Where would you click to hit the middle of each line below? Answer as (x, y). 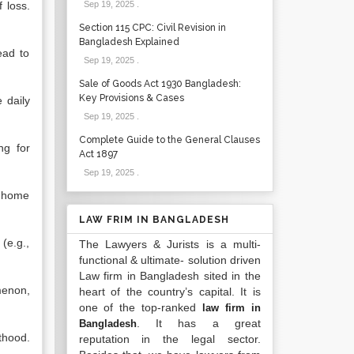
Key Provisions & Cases (131, 98)
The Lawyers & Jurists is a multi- (169, 244)
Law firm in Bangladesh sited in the (169, 276)
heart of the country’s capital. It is (169, 292)
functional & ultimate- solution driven (169, 260)
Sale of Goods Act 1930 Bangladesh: (160, 84)
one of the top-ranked (141, 307)
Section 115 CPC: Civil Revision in (152, 28)
